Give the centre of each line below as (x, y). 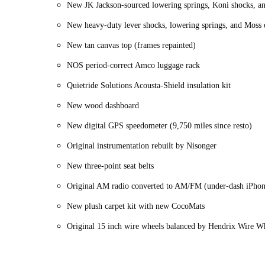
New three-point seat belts (112, 166)
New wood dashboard (104, 106)
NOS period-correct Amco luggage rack (135, 66)
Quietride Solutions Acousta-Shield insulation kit (150, 86)
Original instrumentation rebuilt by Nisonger (143, 146)
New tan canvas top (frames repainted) (132, 46)
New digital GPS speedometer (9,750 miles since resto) (161, 126)
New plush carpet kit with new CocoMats (137, 206)
